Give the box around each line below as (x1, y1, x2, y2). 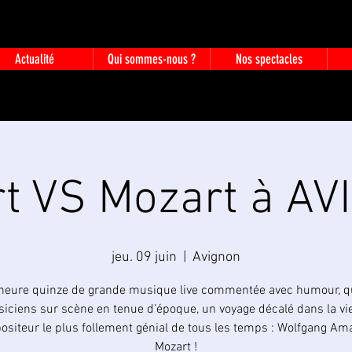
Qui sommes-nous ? (108, 51, 196, 67)
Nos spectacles (235, 51, 302, 67)
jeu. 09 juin (112, 249, 177, 266)
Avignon (192, 249, 240, 266)
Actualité (14, 51, 54, 67)
